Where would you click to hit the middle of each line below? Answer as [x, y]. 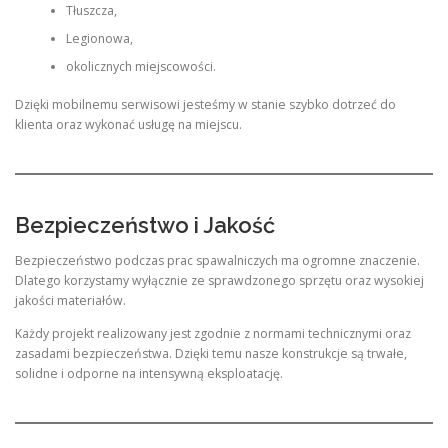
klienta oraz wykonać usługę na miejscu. [128, 125]
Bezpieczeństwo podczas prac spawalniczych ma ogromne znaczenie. [217, 260]
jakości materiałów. [70, 300]
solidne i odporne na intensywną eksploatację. [149, 373]
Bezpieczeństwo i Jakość [145, 224]
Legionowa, [99, 38]
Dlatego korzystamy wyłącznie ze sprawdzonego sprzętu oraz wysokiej [219, 280]
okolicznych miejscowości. [140, 66]
